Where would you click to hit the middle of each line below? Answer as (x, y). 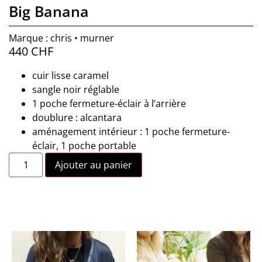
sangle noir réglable (76, 90)
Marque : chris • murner (61, 38)
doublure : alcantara (77, 118)
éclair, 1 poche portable (84, 146)
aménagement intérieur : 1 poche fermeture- (131, 132)
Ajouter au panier (94, 165)
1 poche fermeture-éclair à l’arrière (109, 104)
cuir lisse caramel (70, 76)
